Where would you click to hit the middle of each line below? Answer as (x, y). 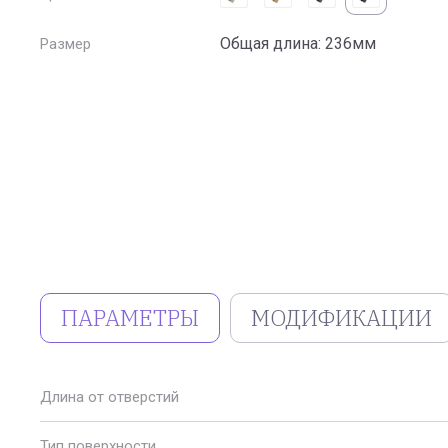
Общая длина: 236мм (298, 43)
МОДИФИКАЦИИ (341, 317)
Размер (65, 44)
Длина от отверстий (109, 397)
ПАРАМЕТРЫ (130, 317)
